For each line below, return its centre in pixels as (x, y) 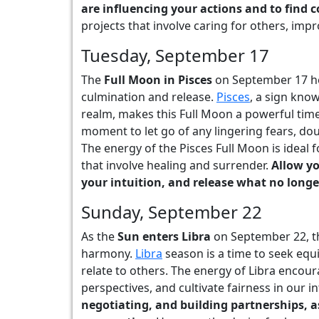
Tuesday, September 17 (175, 55)
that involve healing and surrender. (176, 165)
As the (99, 236)
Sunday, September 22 (172, 212)
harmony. (108, 253)
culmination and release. (149, 97)
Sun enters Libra (164, 236)
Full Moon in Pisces (158, 80)
